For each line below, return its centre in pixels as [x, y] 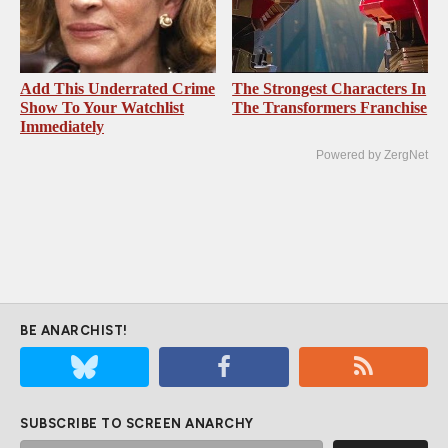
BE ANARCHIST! [74, 330]
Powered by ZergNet [372, 154]
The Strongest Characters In [329, 88]
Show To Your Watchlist [102, 107]
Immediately [62, 126]
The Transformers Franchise [330, 107]
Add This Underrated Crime [117, 88]
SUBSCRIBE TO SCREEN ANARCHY [137, 423]
